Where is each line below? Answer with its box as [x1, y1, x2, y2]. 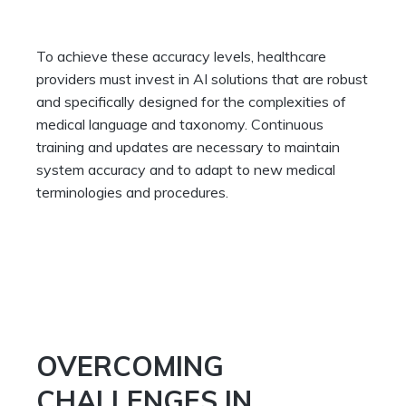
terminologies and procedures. [36, 183, 228, 202]
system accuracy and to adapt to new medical [36, 160, 335, 179]
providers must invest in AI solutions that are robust [36, 70, 368, 89]
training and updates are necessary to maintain [36, 138, 340, 157]
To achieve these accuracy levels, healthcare [36, 47, 326, 66]
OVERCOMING [36, 349, 224, 384]
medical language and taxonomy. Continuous [36, 115, 324, 134]
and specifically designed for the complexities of [36, 92, 346, 111]
